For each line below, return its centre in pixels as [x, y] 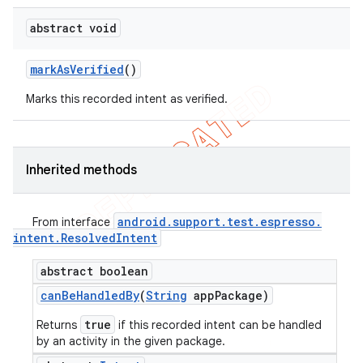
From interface [73, 222]
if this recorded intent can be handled [218, 325]
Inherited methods [81, 170]
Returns [58, 325]
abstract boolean [94, 271]
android [142, 222]
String [167, 295]
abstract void [73, 28]
